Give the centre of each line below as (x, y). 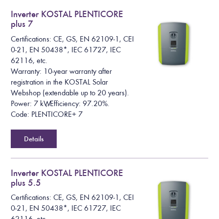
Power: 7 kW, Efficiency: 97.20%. (60, 103)
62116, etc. (29, 60)
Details (34, 139)
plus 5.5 (26, 182)
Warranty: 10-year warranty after (62, 71)
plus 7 (22, 24)
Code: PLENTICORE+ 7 (47, 114)
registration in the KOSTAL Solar (60, 82)
